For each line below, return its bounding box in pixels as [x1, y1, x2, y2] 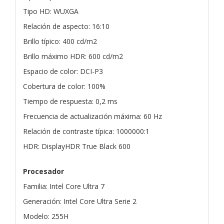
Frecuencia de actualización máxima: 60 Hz [23, 111, 162, 121]
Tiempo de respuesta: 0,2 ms [23, 96, 117, 106]
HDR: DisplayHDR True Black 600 [23, 141, 130, 151]
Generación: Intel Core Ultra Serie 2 [23, 196, 136, 206]
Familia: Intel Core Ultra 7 [23, 181, 104, 191]
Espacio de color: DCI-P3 [23, 66, 103, 76]
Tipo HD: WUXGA [23, 6, 78, 16]
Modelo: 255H [23, 211, 68, 221]
